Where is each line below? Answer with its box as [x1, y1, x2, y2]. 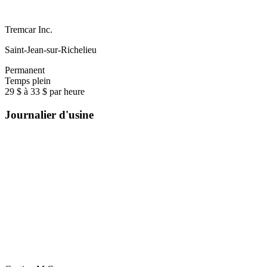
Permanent [5, 65, 45, 76]
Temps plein [5, 76, 51, 86]
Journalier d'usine [5, 108, 94, 121]
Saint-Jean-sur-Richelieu [5, 45, 97, 55]
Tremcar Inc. [5, 24, 52, 35]
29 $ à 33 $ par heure [5, 86, 85, 97]
